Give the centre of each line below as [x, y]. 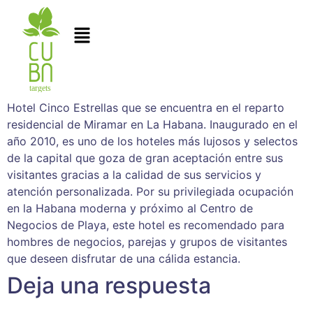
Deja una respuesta [109, 285]
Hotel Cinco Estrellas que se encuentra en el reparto [146, 107]
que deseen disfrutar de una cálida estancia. [124, 258]
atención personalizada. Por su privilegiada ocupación [150, 191]
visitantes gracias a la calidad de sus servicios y [134, 174]
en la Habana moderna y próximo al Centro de [130, 208]
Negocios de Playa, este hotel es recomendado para [146, 225]
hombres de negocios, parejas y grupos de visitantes [147, 241]
